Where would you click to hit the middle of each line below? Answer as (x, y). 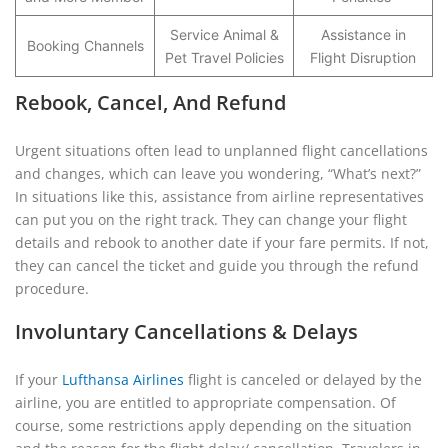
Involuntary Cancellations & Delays (186, 331)
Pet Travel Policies (224, 57)
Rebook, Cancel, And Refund (150, 102)
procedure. (54, 288)
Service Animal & (224, 34)
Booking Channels (85, 45)
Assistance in (363, 34)
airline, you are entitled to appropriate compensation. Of (205, 402)
